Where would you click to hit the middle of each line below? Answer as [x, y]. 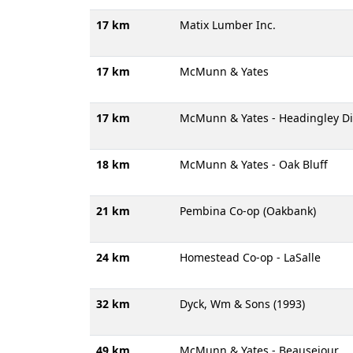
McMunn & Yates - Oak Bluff [254, 164]
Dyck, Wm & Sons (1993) [242, 304]
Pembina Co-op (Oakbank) [248, 211]
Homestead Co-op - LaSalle [250, 257]
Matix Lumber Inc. [228, 25]
